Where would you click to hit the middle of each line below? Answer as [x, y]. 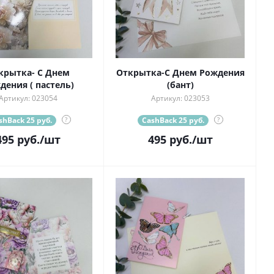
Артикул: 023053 [180, 98]
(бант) [180, 85]
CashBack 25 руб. [173, 120]
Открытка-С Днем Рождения [180, 73]
